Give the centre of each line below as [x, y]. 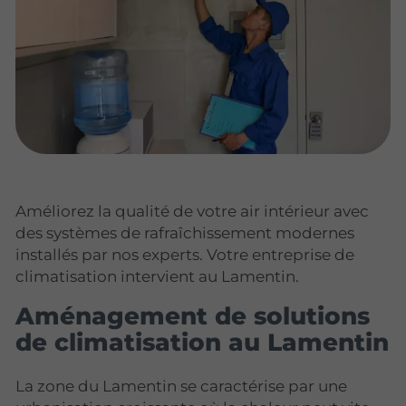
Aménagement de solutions [193, 315]
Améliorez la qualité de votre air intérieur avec [192, 211]
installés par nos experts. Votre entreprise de [185, 254]
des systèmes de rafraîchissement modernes [185, 232]
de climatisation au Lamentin [202, 342]
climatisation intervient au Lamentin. [157, 276]
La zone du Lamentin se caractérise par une [181, 386]
